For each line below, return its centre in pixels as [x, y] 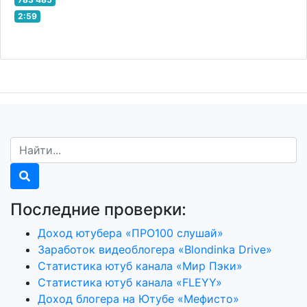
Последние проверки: [98, 210]
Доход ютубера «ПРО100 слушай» [131, 233]
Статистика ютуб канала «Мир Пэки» [140, 266]
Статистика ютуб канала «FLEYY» [130, 283]
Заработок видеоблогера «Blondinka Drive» [155, 250]
